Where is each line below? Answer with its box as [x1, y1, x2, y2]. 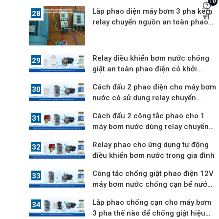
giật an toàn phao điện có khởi [92, 64, 197, 73]
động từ [92, 75, 119, 84]
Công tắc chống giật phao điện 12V [92, 169, 214, 178]
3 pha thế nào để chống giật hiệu [92, 208, 206, 218]
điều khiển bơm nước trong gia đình [92, 151, 215, 160]
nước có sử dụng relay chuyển [92, 93, 197, 102]
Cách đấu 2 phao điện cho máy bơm [92, 82, 217, 91]
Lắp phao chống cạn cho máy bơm [92, 197, 212, 207]
